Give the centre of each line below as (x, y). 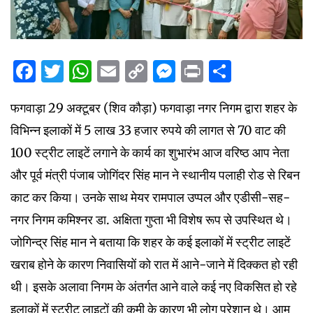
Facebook (87, 71)
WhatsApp (148, 71)
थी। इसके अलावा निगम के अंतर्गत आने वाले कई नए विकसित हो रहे (154, 286)
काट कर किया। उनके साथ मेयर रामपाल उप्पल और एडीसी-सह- (150, 197)
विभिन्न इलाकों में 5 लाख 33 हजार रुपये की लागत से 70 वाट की (148, 130)
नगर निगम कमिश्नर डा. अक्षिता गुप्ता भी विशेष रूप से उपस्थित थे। (151, 219)
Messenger (234, 71)
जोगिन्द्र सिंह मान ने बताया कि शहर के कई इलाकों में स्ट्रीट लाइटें (151, 242)
